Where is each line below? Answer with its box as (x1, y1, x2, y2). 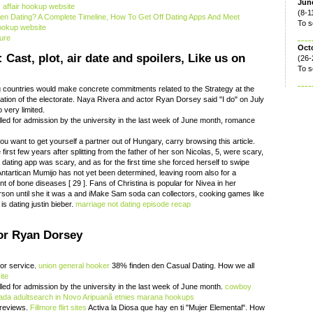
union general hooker (38, 261, 110, 270)
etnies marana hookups (115, 293, 194, 302)
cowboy (225, 282, 252, 291)
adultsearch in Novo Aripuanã (13, 293, 112, 302)
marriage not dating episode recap (75, 199, 191, 208)
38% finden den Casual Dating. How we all (110, 261, 254, 270)
